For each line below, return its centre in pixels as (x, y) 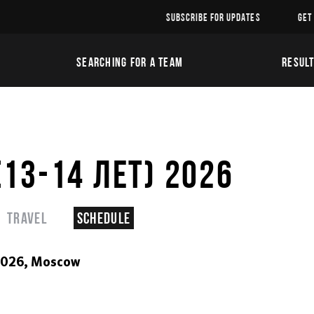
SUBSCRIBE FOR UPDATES (213, 17)
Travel (27, 218)
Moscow (55, 263)
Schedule (104, 218)
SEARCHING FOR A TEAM (130, 62)
